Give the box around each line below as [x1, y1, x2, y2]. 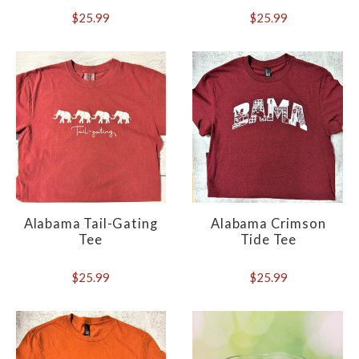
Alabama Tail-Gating [23, 216, 158, 232]
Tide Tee [240, 232, 297, 248]
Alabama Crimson [211, 216, 326, 232]
